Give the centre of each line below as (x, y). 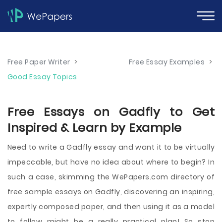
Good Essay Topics (42, 77)
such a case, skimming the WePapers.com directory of (111, 177)
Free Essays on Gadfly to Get (111, 112)
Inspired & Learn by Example (95, 128)
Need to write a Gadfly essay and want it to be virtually (111, 147)
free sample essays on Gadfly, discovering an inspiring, (111, 192)
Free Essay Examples (167, 62)
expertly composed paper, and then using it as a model (111, 207)
